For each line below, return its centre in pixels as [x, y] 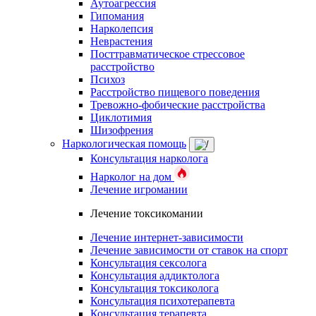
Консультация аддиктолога [155, 275]
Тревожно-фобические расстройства [178, 105]
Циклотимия [121, 117]
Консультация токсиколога [154, 288]
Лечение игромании [139, 189]
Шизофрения [122, 130]
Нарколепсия [122, 29]
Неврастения [121, 41]
